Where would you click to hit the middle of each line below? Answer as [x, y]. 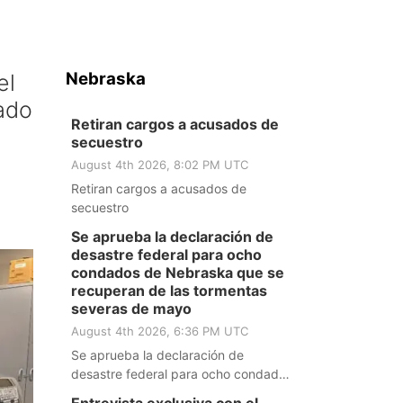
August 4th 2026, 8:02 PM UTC [159, 165]
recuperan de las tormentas [169, 291]
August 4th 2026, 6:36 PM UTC [159, 331]
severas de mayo [131, 309]
